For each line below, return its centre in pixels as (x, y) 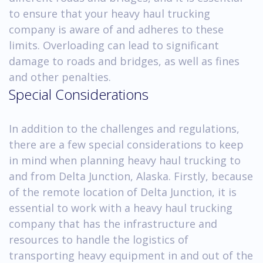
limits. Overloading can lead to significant (114, 45)
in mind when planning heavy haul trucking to (125, 160)
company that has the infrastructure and (113, 223)
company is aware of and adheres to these (116, 29)
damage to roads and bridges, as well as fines (124, 61)
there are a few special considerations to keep (126, 144)
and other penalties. (60, 77)
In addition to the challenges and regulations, (124, 128)
